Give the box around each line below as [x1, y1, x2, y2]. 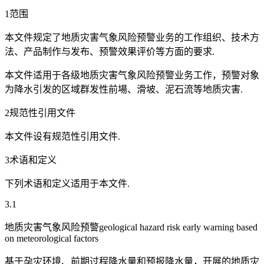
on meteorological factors [5, 233, 98, 244]
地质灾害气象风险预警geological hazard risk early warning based [5, 222, 258, 233]
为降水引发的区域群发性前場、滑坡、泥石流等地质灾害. [5, 84, 243, 95]
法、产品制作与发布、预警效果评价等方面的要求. [5, 47, 214, 57]
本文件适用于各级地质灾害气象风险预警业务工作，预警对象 [5, 70, 259, 81]
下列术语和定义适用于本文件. [5, 179, 130, 189]
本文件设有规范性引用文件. [5, 131, 120, 142]
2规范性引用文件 [5, 108, 75, 118]
